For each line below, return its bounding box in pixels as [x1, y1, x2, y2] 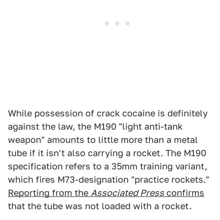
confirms [164, 188, 204, 198]
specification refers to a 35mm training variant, [8, 161, 207, 172]
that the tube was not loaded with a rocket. [8, 201, 192, 212]
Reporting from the [8, 188, 91, 198]
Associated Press [91, 188, 164, 198]
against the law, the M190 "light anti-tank [8, 121, 183, 132]
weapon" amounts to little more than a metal [8, 135, 198, 145]
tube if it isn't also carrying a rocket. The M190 [8, 148, 206, 159]
